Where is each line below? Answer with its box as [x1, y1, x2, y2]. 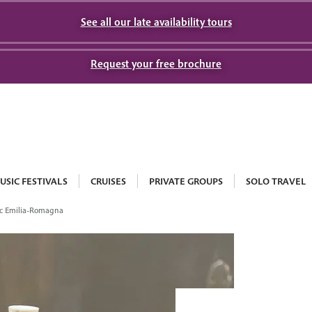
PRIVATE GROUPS [149, 175, 223, 187]
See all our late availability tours [80, 15, 232, 29]
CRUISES [91, 175, 126, 187]
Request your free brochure [91, 56, 221, 70]
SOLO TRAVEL [246, 175, 306, 187]
